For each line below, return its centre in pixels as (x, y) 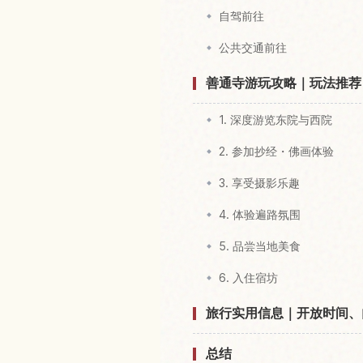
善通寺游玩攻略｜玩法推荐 (284, 83)
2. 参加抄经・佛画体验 (276, 152)
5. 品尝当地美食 (260, 246)
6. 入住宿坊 (248, 278)
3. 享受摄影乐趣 (259, 183)
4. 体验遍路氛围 (260, 215)
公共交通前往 (253, 48)
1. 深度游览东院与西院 (275, 120)
